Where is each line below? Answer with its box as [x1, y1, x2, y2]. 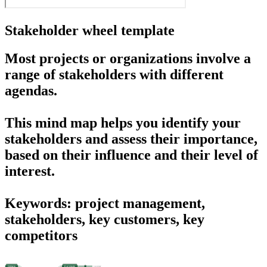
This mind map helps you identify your [5, 114, 241, 131]
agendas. [5, 82, 57, 98]
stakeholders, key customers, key [5, 211, 204, 227]
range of [5, 66, 59, 82]
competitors [5, 227, 77, 243]
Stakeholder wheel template [5, 23, 175, 39]
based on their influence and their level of [5, 147, 258, 163]
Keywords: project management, [5, 195, 205, 211]
